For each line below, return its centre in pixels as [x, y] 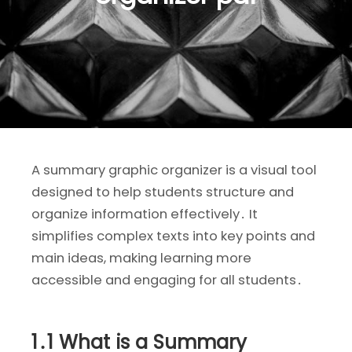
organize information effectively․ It [145, 214]
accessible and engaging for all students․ [167, 280]
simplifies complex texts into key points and [173, 236]
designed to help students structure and [163, 192]
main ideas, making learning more [141, 258]
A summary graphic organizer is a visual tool [174, 170]
